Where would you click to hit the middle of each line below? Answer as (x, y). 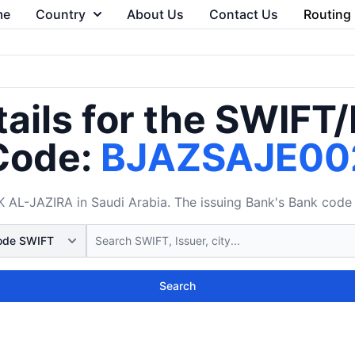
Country (60, 14)
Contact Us (243, 14)
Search (177, 286)
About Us (155, 14)
